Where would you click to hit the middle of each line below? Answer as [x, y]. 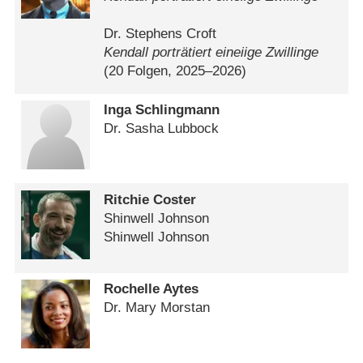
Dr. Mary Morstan [157, 308]
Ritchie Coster [150, 199]
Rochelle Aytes [152, 289]
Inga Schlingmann [162, 110]
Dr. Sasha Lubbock [162, 129]
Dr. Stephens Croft [160, 33]
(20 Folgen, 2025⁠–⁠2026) [175, 70]
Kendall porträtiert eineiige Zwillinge [211, 52]
